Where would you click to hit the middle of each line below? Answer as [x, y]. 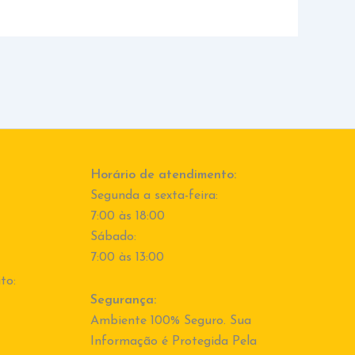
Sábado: [113, 237]
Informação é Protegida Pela [173, 342]
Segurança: [123, 301]
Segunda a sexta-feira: [154, 196]
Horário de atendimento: [163, 176]
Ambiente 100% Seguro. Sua [170, 321]
